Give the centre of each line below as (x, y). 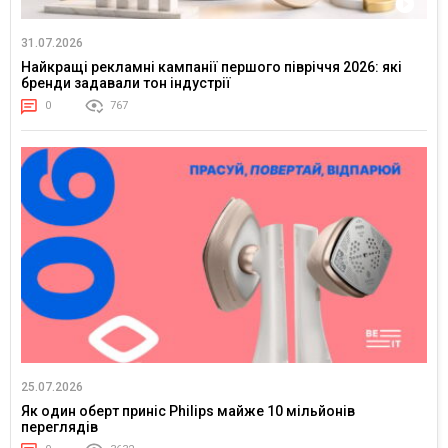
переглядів (59, 427)
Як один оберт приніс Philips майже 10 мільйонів (188, 411)
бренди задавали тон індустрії (126, 83)
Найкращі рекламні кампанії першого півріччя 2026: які (211, 67)
